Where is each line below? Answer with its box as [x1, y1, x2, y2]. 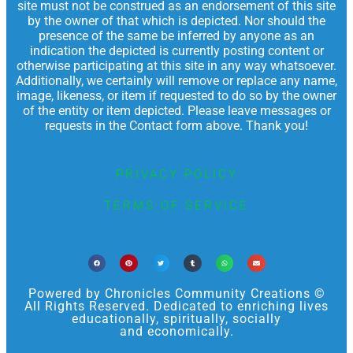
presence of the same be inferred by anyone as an [39, 28, 314, 43]
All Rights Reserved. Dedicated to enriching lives [24, 299, 329, 314]
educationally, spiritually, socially [72, 311, 281, 326]
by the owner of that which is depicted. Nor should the [28, 13, 325, 28]
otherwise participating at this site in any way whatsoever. [17, 58, 336, 73]
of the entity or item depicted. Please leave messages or [22, 102, 331, 118]
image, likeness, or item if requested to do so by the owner [17, 87, 336, 103]
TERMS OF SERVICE [104, 198, 249, 213]
